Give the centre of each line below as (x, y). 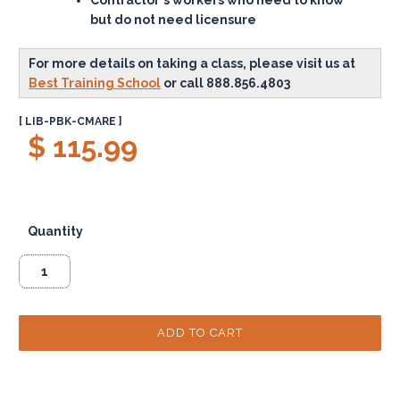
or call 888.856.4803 (226, 83)
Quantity (56, 231)
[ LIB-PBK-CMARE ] (71, 121)
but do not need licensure (174, 19)
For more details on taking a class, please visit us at (192, 63)
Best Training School (95, 83)
